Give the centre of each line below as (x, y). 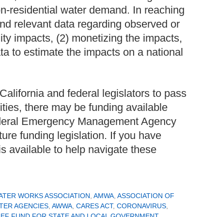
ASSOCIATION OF (146, 195)
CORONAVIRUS (141, 206)
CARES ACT (94, 206)
